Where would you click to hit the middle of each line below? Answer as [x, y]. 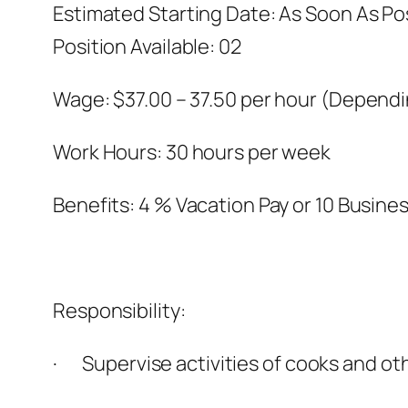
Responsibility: [119, 311]
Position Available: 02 [147, 47]
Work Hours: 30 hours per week [192, 153]
